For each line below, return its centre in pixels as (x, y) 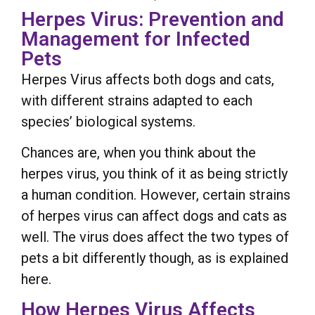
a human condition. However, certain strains (156, 195)
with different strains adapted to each (137, 101)
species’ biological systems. (108, 122)
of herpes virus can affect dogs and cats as (154, 216)
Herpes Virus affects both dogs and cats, (148, 79)
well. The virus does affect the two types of (155, 237)
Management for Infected (136, 39)
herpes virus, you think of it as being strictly (154, 174)
